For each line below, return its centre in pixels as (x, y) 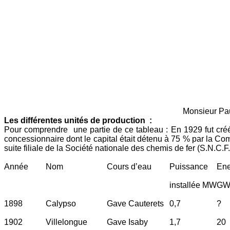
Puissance (189, 166)
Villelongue (66, 222)
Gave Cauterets (135, 203)
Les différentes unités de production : (78, 120)
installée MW (193, 185)
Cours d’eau (129, 166)
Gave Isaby (127, 222)
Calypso (61, 203)
